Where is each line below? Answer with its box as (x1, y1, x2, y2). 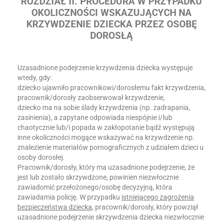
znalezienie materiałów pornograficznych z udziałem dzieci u (17, 143, 204, 151)
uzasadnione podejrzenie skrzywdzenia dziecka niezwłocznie (17, 213, 204, 221)
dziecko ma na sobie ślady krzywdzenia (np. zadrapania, (17, 104, 190, 111)
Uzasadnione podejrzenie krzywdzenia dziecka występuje (17, 64, 193, 72)
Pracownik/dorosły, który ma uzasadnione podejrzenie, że (17, 163, 195, 171)
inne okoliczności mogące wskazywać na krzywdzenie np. (17, 133, 195, 141)
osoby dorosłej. (17, 153, 65, 161)
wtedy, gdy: (17, 74, 52, 82)
